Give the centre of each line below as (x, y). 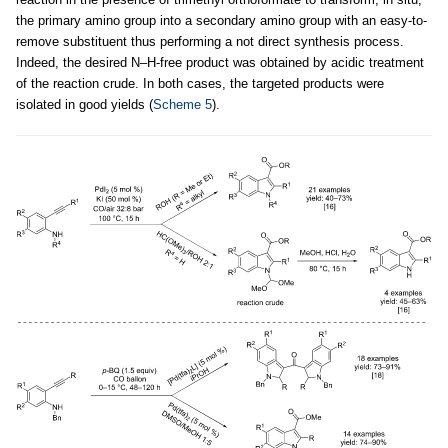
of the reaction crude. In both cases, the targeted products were (200, 84)
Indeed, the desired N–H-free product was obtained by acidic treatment (220, 63)
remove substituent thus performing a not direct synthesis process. (210, 42)
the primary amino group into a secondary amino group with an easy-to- (221, 21)
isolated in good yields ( (84, 105)
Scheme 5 (182, 105)
